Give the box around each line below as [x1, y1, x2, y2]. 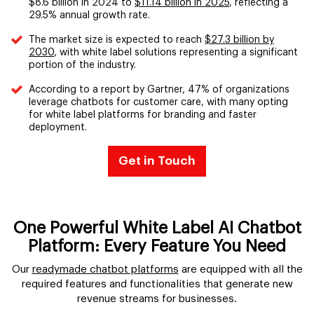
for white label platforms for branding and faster [29, 110, 257, 121]
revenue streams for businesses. [77, 294, 237, 305]
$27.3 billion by [205, 35, 274, 46]
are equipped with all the [178, 264, 303, 275]
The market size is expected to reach [29, 35, 205, 46]
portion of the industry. [29, 60, 136, 71]
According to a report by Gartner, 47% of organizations [29, 85, 289, 95]
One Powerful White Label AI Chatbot [13, 219, 301, 237]
